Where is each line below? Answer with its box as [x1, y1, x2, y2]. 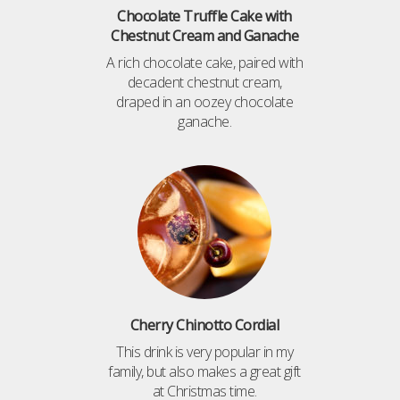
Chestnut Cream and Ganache [111, 26, 298, 46]
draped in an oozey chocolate [116, 92, 293, 112]
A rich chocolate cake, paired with [106, 53, 303, 73]
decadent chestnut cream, [127, 72, 282, 93]
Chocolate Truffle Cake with [117, 6, 292, 27]
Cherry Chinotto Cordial [129, 315, 279, 336]
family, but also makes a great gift [108, 362, 301, 382]
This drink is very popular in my [116, 342, 293, 362]
